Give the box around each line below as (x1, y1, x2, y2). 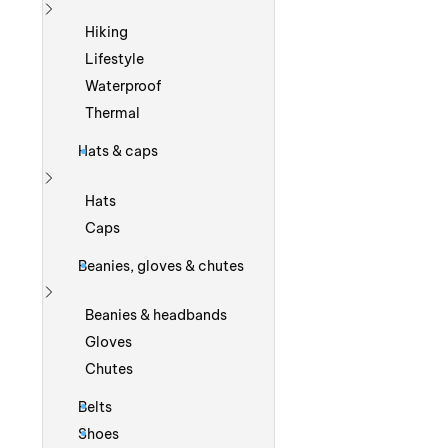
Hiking (84, 23, 128, 42)
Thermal (84, 104, 140, 123)
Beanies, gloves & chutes (77, 256, 244, 275)
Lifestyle (84, 50, 144, 69)
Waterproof (84, 77, 161, 96)
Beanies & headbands (84, 305, 227, 324)
